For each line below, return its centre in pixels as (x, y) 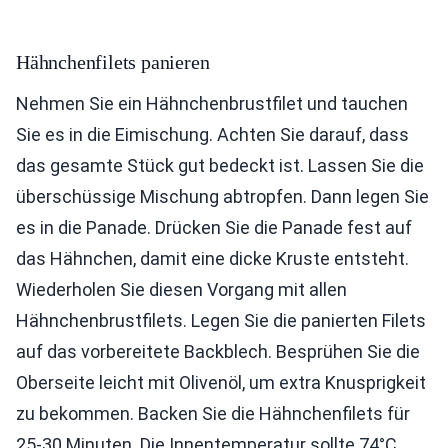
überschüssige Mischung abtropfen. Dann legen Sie (222, 196)
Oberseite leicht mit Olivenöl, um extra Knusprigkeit (221, 382)
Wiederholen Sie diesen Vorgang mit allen (181, 289)
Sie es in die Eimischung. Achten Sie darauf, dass (212, 134)
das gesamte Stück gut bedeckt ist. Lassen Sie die (220, 165)
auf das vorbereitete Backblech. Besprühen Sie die (218, 351)
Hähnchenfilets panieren (113, 62)
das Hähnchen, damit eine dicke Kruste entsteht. (212, 258)
